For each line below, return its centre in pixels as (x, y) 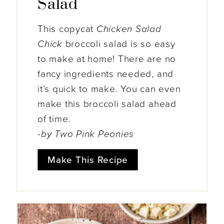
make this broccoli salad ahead (107, 104)
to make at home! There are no (107, 59)
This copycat (67, 29)
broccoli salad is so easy (119, 44)
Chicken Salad (129, 29)
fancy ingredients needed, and (106, 74)
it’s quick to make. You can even (109, 89)
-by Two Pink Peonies (86, 134)
